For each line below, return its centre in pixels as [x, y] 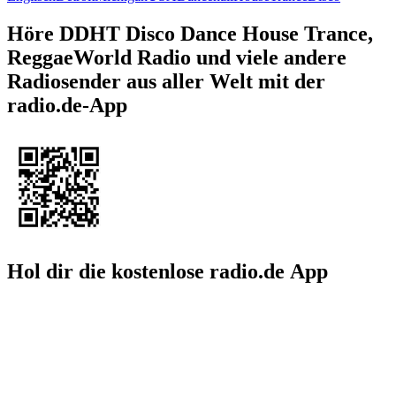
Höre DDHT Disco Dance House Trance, [190, 33]
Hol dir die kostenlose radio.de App [168, 271]
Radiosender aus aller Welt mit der [166, 81]
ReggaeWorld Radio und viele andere [177, 57]
